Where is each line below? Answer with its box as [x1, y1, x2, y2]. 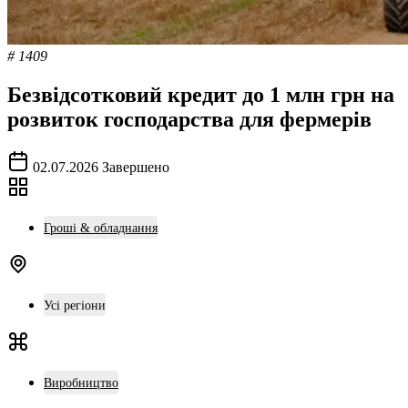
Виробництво [44, 376, 118, 391]
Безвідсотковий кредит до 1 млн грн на [7, 82, 394, 107]
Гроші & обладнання [44, 220, 158, 235]
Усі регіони [44, 298, 106, 312]
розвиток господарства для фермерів [7, 107, 372, 131]
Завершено [102, 158, 169, 175]
